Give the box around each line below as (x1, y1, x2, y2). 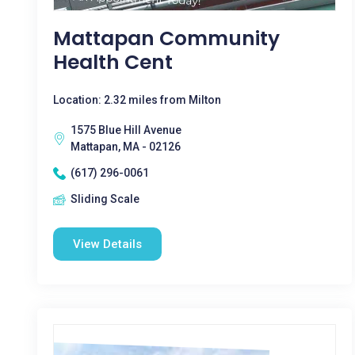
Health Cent (53, 48, 173, 76)
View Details (73, 237, 142, 251)
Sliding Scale (71, 193, 139, 205)
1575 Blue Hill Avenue (71, 124, 181, 136)
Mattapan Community (53, 25, 280, 52)
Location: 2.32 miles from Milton (53, 94, 221, 106)
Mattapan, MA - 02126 (71, 140, 181, 153)
